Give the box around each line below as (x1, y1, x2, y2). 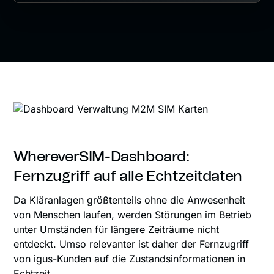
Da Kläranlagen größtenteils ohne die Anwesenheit (13, 193, 246, 206)
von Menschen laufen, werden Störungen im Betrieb (13, 208, 252, 221)
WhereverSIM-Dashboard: (13, 149, 190, 165)
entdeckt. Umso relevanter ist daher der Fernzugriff (13, 237, 250, 250)
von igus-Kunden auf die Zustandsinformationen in (13, 252, 246, 265)
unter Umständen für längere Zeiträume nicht (13, 223, 220, 235)
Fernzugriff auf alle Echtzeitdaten (13, 169, 242, 184)
